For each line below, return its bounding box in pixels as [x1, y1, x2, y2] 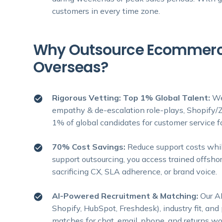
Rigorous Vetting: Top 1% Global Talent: [52, 93, 213, 103]
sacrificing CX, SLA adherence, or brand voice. [52, 166, 218, 177]
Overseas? [33, 57, 109, 78]
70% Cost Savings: [52, 142, 128, 152]
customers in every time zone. [52, 6, 161, 16]
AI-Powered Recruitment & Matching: [52, 191, 199, 201]
